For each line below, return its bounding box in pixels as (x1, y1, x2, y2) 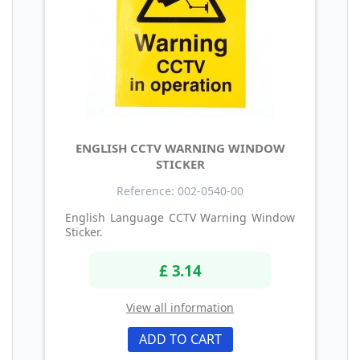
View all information (126, 299, 234, 315)
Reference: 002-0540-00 (117, 183, 243, 199)
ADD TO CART (138, 329, 222, 348)
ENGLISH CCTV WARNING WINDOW (75, 140, 285, 157)
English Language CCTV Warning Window (65, 210, 295, 226)
